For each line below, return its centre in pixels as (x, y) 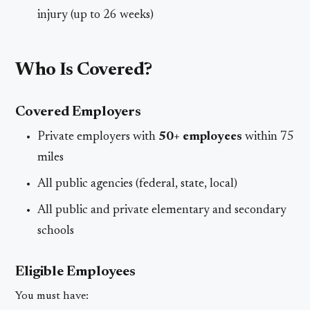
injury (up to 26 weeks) (96, 15)
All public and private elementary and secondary (162, 210)
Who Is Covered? (84, 70)
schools (56, 231)
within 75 (268, 137)
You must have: (52, 296)
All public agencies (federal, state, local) (138, 184)
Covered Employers (79, 112)
